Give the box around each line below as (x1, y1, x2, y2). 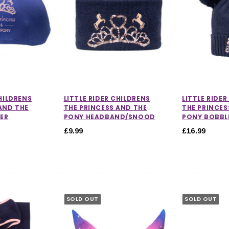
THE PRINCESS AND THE (63, 103, 147, 112)
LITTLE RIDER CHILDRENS (63, 94, 150, 103)
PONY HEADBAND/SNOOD (63, 112, 155, 121)
